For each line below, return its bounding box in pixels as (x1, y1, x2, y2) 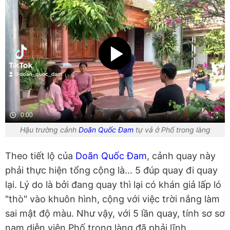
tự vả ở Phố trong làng (133, 125, 210, 135)
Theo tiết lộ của (5, 150, 75, 162)
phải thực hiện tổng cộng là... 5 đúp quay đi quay (5, 165, 218, 176)
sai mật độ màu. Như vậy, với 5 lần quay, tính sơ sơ (5, 208, 225, 219)
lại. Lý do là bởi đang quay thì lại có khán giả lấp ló (5, 179, 221, 190)
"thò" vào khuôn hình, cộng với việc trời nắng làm (5, 194, 220, 205)
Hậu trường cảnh (20, 125, 79, 135)
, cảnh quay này (147, 150, 216, 162)
